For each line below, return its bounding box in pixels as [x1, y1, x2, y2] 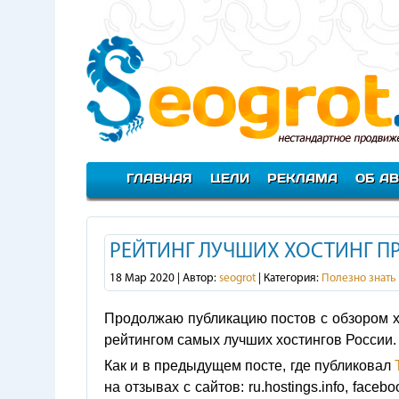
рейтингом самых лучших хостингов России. [104, 332, 396, 347]
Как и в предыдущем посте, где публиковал [104, 358, 395, 373]
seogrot [219, 273, 256, 284]
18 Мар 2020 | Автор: [110, 273, 219, 284]
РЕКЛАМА [267, 171, 338, 184]
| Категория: [256, 273, 322, 284]
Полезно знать [322, 273, 396, 284]
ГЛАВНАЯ [126, 171, 192, 184]
